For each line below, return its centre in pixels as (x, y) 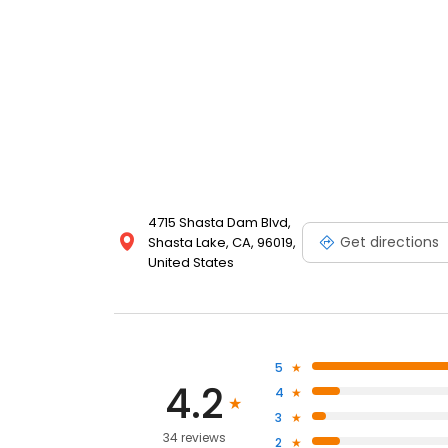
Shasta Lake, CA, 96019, (222, 243)
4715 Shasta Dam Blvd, (219, 223)
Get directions (389, 241)
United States (191, 263)
